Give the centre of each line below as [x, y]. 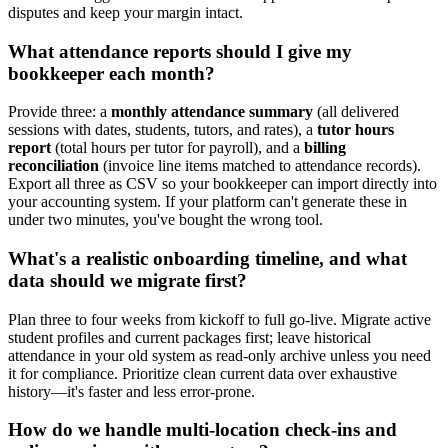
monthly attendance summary [212, 112]
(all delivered [356, 112]
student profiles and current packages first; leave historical [189, 337]
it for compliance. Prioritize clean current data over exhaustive [202, 373]
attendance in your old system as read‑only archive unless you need [219, 355]
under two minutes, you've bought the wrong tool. [165, 220]
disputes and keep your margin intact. [125, 12]
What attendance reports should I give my [180, 51]
